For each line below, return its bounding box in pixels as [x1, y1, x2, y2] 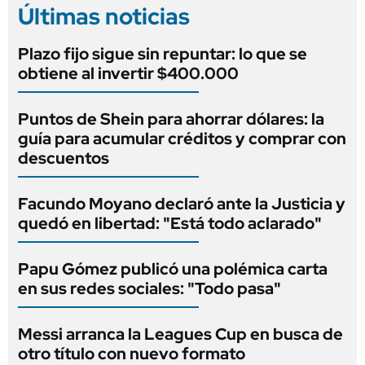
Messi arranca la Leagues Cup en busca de [18, 323, 343, 345]
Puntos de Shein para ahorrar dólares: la [18, 108, 324, 130]
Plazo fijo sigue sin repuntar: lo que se [18, 42, 307, 64]
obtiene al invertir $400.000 [18, 62, 239, 84]
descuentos [18, 147, 109, 169]
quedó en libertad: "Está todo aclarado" [18, 212, 322, 234]
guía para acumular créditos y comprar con [18, 127, 346, 149]
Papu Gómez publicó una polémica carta [18, 257, 328, 279]
